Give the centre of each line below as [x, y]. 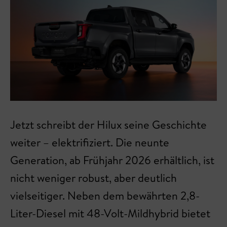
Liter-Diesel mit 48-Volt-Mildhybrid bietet [110, 213]
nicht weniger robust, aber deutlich [93, 178]
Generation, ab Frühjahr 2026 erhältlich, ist [112, 160]
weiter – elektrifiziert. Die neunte [90, 142]
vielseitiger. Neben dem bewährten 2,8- [105, 195]
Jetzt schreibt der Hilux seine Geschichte [108, 124]
